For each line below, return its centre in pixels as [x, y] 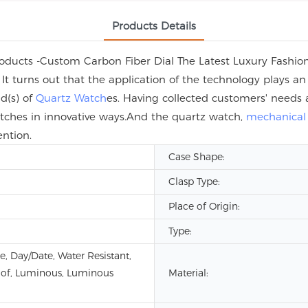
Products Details [154, 26]
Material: [188, 273]
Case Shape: [197, 157]
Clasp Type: [194, 181]
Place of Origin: [204, 206]
